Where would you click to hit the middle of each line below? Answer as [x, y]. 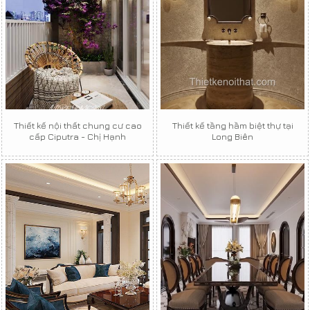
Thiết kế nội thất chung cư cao [77, 125]
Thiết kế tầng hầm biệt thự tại [232, 125]
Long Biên [232, 136]
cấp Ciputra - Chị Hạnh [77, 136]
